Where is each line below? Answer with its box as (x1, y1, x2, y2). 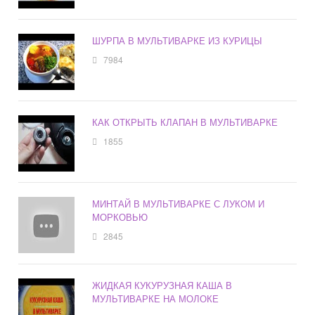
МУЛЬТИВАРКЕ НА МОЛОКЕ (92, 292, 219, 306)
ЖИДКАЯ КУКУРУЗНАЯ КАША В (92, 278, 233, 292)
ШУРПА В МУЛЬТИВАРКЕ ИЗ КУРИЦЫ (92, 34, 263, 48)
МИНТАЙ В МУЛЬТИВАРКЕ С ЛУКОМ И (92, 197, 265, 211)
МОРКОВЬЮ (92, 210, 148, 224)
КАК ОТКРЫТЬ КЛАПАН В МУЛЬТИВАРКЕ (92, 115, 278, 129)
